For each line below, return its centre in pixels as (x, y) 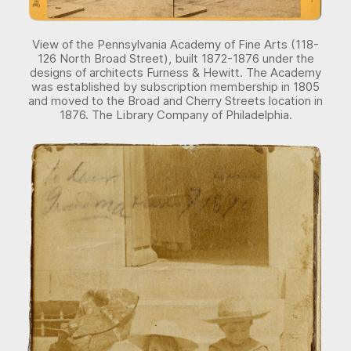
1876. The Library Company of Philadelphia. (175, 114)
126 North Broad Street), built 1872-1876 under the (175, 58)
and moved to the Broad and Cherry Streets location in (175, 100)
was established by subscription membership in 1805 (175, 86)
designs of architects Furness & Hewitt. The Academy (175, 72)
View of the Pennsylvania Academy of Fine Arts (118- (175, 44)
